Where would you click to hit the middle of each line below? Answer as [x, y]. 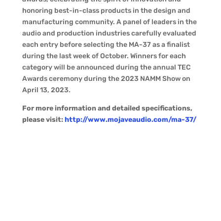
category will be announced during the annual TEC [106, 67]
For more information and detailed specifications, [107, 108]
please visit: [43, 120]
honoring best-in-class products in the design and [106, 11]
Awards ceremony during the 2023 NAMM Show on [106, 79]
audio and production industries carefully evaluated [109, 33]
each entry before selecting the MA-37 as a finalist [106, 45]
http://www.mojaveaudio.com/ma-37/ [130, 120]
